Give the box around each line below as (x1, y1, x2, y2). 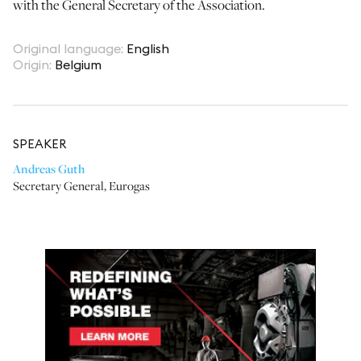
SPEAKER (13, 136, 66, 151)
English (127, 40, 169, 56)
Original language (13, 40, 121, 56)
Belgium (55, 56, 102, 73)
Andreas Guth (13, 160, 85, 177)
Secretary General (13, 177, 104, 194)
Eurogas (109, 177, 150, 194)
